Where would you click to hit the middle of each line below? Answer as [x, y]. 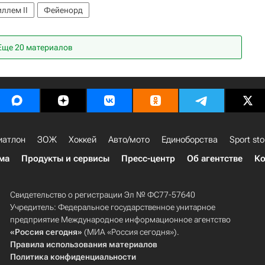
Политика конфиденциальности [73, 257]
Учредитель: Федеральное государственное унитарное [112, 207]
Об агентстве [215, 159]
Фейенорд [63, 10]
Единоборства [190, 140]
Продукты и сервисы [65, 159]
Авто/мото [129, 140]
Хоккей [83, 140]
